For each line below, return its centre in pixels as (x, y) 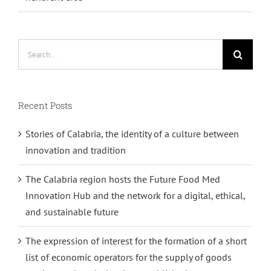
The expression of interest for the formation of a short (136, 241)
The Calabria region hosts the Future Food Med (123, 179)
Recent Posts (45, 106)
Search (31, 47)
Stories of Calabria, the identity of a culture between (132, 134)
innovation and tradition (76, 150)
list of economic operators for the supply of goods (129, 257)
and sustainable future (72, 212)
